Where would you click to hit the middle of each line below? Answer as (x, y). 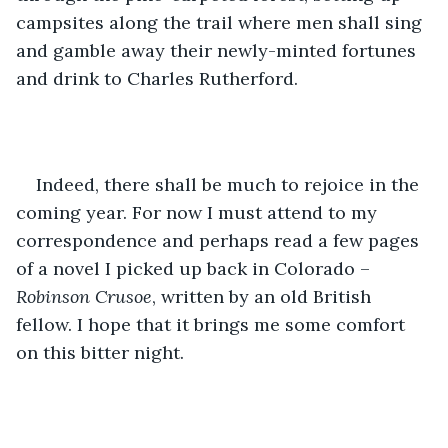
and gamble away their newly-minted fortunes (218, 50)
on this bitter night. (100, 352)
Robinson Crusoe (84, 296)
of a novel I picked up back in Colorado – (195, 268)
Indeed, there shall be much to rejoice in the (230, 184)
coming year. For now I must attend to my (199, 212)
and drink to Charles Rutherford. (157, 78)
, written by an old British (264, 296)
